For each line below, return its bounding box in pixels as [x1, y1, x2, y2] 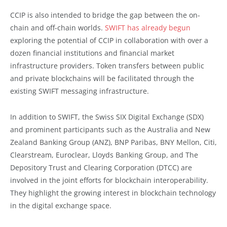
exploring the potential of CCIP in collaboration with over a [10, 35, 208, 46]
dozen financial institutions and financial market [10, 48, 174, 58]
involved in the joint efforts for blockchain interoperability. [10, 175, 208, 185]
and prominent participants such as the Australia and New [10, 125, 210, 135]
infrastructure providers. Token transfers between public [10, 61, 204, 71]
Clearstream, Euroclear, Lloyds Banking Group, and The [10, 150, 198, 160]
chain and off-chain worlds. [10, 23, 105, 33]
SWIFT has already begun [105, 23, 191, 33]
